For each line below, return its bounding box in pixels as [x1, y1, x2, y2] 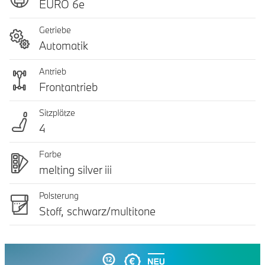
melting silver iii [39, 163, 112, 177]
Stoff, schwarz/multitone [39, 204, 156, 218]
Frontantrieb [39, 80, 98, 94]
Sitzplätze [39, 107, 75, 118]
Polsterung [39, 190, 79, 201]
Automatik [39, 38, 88, 53]
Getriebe [39, 24, 71, 35]
